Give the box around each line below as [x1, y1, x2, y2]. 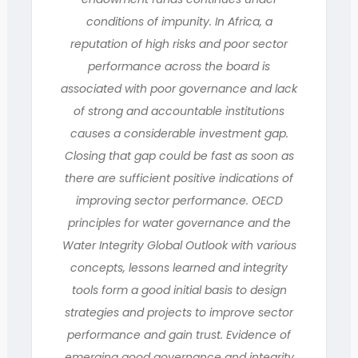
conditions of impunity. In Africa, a [86, 14, 272, 30]
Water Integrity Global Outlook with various [62, 237, 296, 253]
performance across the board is [88, 58, 270, 74]
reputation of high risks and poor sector [70, 36, 288, 52]
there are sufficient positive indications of [65, 170, 293, 186]
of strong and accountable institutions [74, 103, 284, 119]
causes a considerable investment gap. [70, 125, 288, 141]
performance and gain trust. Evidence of [67, 327, 291, 343]
